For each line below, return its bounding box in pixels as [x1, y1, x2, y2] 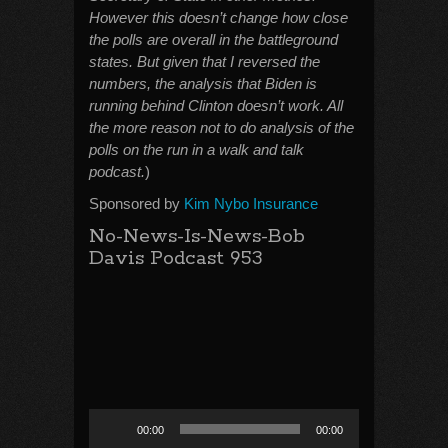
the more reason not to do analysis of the [89, 119, 354, 136]
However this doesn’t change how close [89, 9, 348, 26]
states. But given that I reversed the [89, 53, 320, 70]
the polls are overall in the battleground [89, 31, 338, 48]
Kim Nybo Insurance [184, 195, 318, 212]
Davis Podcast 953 [89, 246, 263, 271]
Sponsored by [89, 195, 184, 212]
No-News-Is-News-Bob [89, 224, 305, 249]
